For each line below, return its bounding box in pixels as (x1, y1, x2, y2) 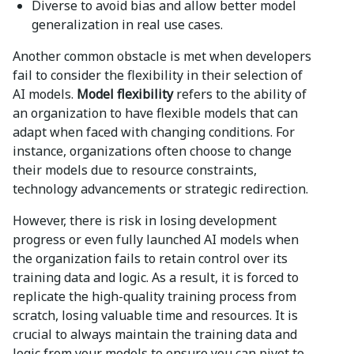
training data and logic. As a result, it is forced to (13, 268, 299, 286)
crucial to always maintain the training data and (13, 325, 297, 343)
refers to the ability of (173, 85, 307, 103)
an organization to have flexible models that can (13, 104, 298, 122)
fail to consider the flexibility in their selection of (13, 66, 303, 84)
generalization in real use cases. (32, 15, 223, 33)
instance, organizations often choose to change (13, 141, 292, 160)
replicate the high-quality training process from (13, 287, 296, 305)
